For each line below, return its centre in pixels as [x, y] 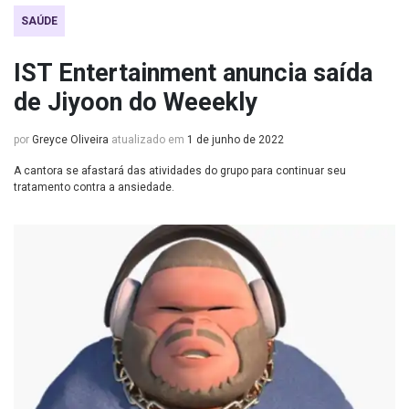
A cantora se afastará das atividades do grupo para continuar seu [180, 171]
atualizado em [148, 140]
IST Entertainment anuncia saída [193, 73]
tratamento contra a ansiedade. [94, 187]
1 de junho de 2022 [236, 140]
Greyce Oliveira [70, 140]
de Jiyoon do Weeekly [136, 102]
